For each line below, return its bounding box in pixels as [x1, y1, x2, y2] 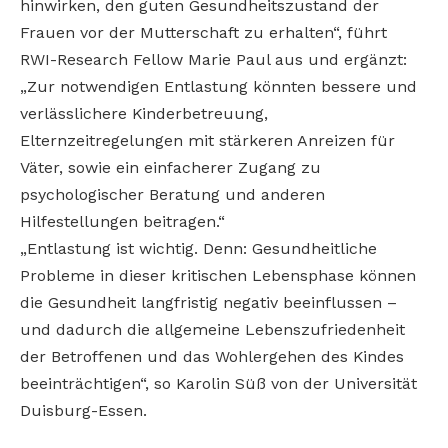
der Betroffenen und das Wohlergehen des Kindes [20, 346, 404, 366]
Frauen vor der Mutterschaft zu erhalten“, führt [20, 22, 387, 42]
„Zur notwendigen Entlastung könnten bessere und [20, 76, 417, 96]
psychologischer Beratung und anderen [20, 184, 325, 204]
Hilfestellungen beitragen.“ [20, 211, 225, 231]
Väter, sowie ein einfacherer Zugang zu [20, 157, 321, 177]
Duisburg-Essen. [20, 400, 147, 420]
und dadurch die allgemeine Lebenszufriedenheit [20, 319, 405, 339]
